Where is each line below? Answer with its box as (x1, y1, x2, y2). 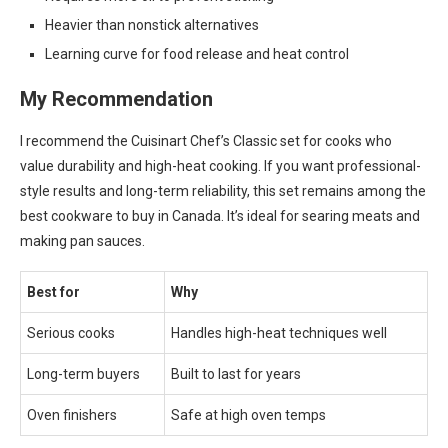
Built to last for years (171, 366, 301, 382)
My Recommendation (20, 87, 213, 111)
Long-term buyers (27, 366, 140, 382)
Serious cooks (27, 325, 115, 341)
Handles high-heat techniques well (171, 325, 387, 341)
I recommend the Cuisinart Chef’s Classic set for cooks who (20, 133, 392, 149)
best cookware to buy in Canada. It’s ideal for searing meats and (20, 208, 420, 224)
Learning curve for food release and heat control (45, 46, 349, 62)
